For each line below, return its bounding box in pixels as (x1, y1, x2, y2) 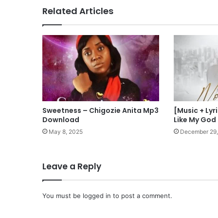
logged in (83, 191, 111, 200)
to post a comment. (111, 191, 172, 200)
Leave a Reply (42, 160, 101, 172)
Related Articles (42, 5, 113, 18)
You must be (42, 191, 83, 200)
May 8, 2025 (49, 127, 83, 135)
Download (42, 114, 79, 125)
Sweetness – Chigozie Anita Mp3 (42, 105, 159, 115)
